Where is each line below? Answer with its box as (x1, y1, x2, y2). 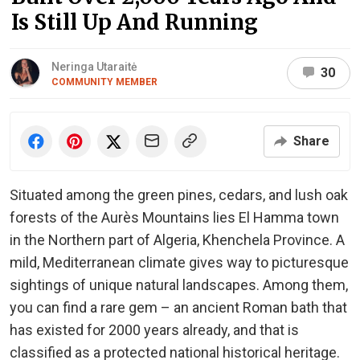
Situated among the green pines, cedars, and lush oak (10, 186, 348, 203)
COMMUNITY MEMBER (51, 76, 157, 88)
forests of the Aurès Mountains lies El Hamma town (10, 208, 339, 226)
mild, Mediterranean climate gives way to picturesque (10, 253, 349, 271)
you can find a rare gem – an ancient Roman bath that (10, 298, 347, 316)
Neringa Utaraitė (51, 59, 137, 73)
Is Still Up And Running (11, 8, 258, 35)
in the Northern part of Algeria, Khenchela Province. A (10, 231, 345, 248)
